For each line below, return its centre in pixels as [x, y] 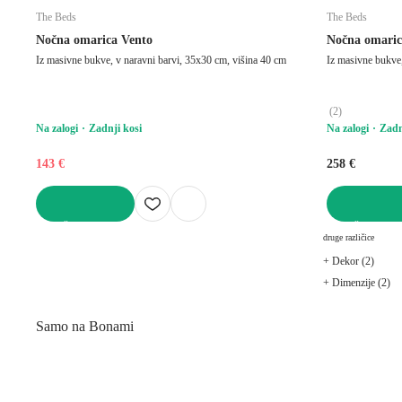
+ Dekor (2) [349, 261]
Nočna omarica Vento [94, 39]
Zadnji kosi [115, 128]
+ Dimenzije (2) [357, 282]
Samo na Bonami [85, 326]
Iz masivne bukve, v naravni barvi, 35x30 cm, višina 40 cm [161, 60]
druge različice [349, 237]
